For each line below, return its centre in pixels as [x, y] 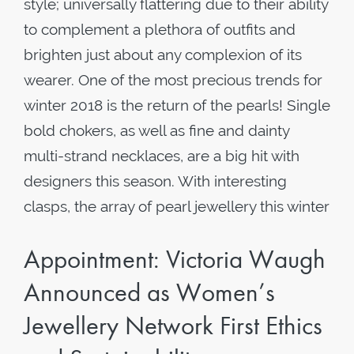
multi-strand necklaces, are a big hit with [162, 156]
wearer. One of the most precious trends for [173, 80]
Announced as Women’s [149, 292]
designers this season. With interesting [155, 181]
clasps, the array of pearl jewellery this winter [177, 206]
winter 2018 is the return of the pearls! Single [177, 105]
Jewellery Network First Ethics [173, 326]
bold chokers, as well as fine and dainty [156, 130]
